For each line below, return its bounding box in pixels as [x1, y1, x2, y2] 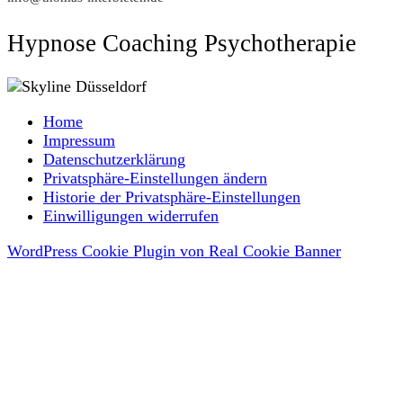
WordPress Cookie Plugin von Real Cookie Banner [7, 241, 341, 260]
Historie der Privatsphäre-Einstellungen [43, 187, 300, 206]
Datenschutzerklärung [43, 149, 185, 168]
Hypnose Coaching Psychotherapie [7, 29, 356, 57]
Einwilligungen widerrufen [43, 206, 219, 225]
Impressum [43, 130, 115, 149]
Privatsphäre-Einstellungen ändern [43, 168, 267, 187]
